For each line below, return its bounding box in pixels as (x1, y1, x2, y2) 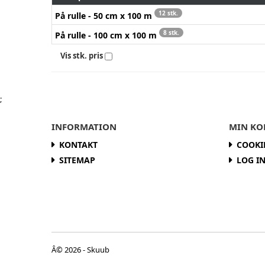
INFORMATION (51, 120, 117, 132)
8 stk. (163, 28, 179, 37)
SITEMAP (59, 154, 95, 166)
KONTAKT (59, 138, 98, 150)
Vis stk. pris (60, 50, 103, 61)
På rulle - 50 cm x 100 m (55, 9, 154, 21)
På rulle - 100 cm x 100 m (55, 29, 159, 41)
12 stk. (159, 8, 178, 17)
